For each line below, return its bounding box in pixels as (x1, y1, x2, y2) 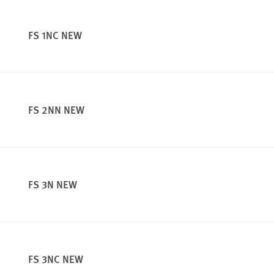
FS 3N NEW (28, 177, 77, 192)
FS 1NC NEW (28, 28, 82, 43)
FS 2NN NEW (28, 102, 84, 117)
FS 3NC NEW (28, 251, 83, 267)
